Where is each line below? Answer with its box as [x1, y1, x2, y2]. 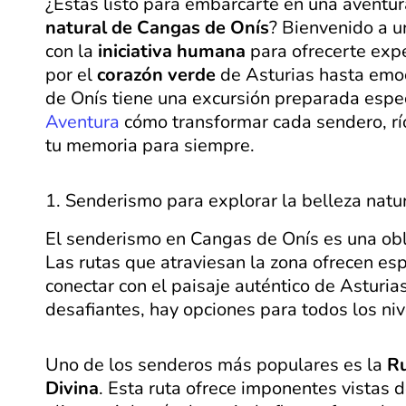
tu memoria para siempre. [45, 133, 255, 159]
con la [45, 39, 98, 64]
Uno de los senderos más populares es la [45, 353, 387, 378]
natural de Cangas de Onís [45, 15, 269, 41]
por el [45, 63, 97, 88]
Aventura [45, 110, 120, 135]
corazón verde [97, 63, 216, 88]
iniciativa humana [98, 39, 246, 64]
